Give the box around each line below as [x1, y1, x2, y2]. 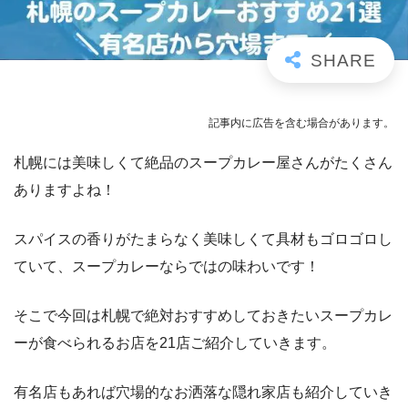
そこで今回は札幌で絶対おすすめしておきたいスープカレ [14, 308, 393, 323]
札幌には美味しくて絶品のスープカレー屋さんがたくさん [14, 155, 393, 170]
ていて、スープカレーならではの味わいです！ [14, 259, 320, 274]
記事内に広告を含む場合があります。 [209, 117, 394, 129]
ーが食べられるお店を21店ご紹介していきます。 [14, 335, 336, 351]
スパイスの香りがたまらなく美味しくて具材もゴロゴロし [14, 231, 393, 247]
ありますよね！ [14, 182, 116, 198]
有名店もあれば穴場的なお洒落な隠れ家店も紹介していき [14, 384, 393, 400]
